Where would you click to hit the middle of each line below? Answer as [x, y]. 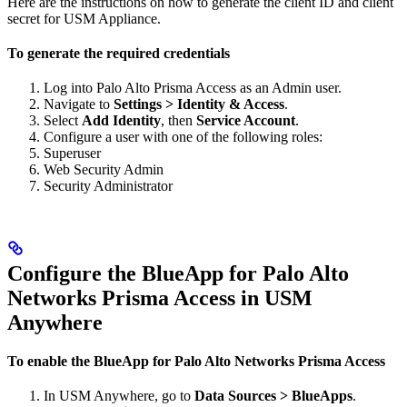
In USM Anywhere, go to [119, 395]
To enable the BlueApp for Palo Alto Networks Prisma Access [196, 361]
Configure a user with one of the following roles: [183, 136]
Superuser [72, 153]
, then [179, 120]
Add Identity [121, 120]
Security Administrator [108, 185]
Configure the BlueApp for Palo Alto [178, 273]
